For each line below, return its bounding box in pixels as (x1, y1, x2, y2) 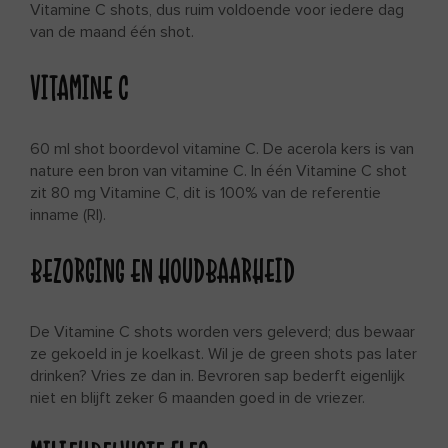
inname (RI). (30, 207, 106, 224)
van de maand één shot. (30, 23, 194, 40)
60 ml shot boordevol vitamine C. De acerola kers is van (30, 141, 414, 158)
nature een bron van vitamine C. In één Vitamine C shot (30, 163, 407, 180)
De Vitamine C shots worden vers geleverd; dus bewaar (30, 324, 415, 341)
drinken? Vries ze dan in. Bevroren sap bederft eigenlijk (30, 368, 405, 385)
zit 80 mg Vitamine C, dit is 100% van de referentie (30, 185, 381, 202)
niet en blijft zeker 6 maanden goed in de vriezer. (30, 390, 365, 407)
